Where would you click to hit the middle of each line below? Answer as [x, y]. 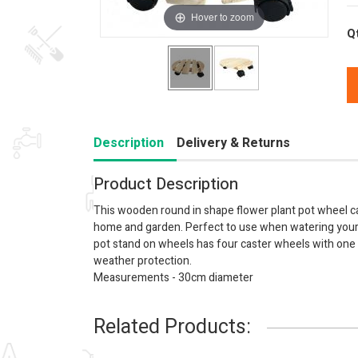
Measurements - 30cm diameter [173, 278]
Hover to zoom [223, 17]
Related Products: [172, 328]
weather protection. [143, 261]
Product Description [166, 185]
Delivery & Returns [233, 143]
